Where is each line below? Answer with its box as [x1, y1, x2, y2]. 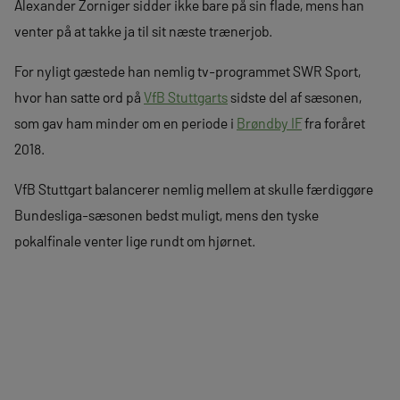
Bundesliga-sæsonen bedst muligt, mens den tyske [14, 206, 319, 223]
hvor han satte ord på [14, 88, 144, 105]
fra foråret [302, 114, 365, 131]
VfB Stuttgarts [144, 88, 228, 105]
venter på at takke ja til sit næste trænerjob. [14, 22, 272, 39]
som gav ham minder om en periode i [14, 114, 237, 131]
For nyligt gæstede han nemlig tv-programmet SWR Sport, [14, 62, 361, 79]
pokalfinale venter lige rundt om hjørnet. [14, 232, 255, 249]
